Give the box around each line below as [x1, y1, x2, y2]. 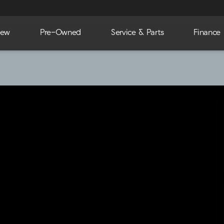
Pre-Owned [39, 29, 81, 37]
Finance [193, 29, 220, 37]
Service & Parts [111, 29, 164, 37]
